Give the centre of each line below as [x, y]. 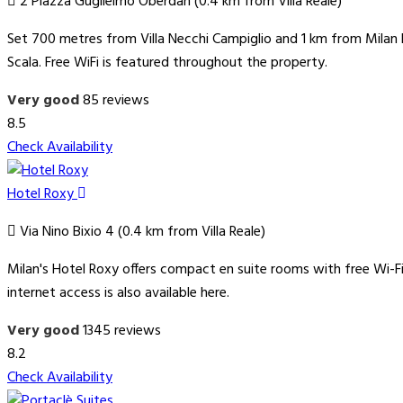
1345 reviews [122, 331]
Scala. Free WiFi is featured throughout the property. [167, 63]
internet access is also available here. [118, 294]
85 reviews [116, 101]
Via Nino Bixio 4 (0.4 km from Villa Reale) [141, 233]
